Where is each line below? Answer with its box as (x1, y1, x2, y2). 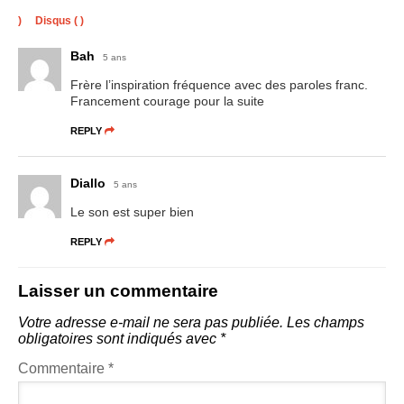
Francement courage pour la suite (70, 93, 264, 108)
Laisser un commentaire (18, 280, 218, 300)
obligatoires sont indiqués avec (18, 330, 220, 346)
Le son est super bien (70, 204, 194, 219)
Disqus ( (35, 14, 78, 27)
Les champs (287, 314, 364, 330)
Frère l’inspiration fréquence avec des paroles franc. (70, 77, 368, 92)
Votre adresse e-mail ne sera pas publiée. (18, 314, 283, 330)
